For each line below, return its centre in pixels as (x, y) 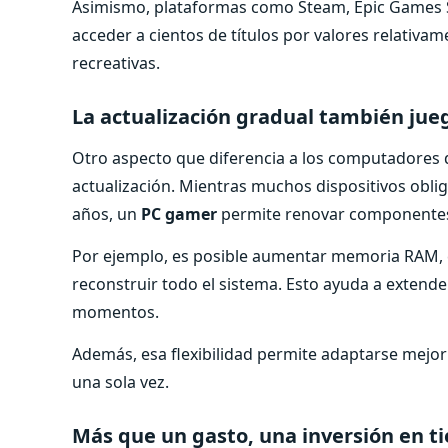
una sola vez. (120, 381)
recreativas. (116, 62)
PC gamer (177, 213)
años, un (104, 213)
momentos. (115, 311)
